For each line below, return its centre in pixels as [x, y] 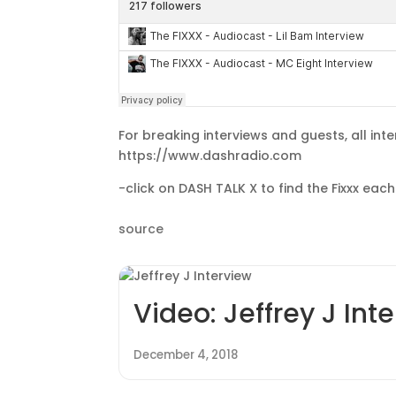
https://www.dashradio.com [210, 155]
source [141, 228]
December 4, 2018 [186, 355]
